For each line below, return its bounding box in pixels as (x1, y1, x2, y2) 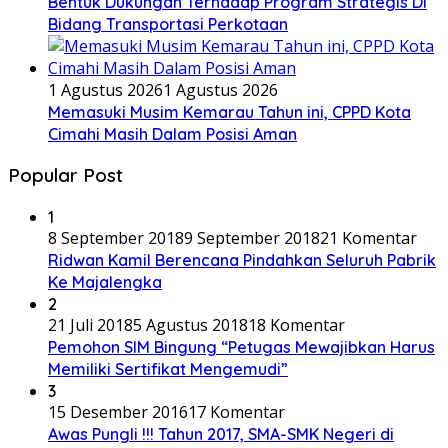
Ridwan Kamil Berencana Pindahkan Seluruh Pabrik (48, 250, 436, 271)
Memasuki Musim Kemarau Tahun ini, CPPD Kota (48, 101, 411, 122)
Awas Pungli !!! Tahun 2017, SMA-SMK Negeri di (48, 424, 394, 445)
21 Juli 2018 (48, 314, 133, 337)
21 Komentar (320, 227, 417, 250)
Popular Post (8, 163, 123, 188)
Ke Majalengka (48, 272, 162, 293)
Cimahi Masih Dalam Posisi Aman (48, 123, 297, 144)
